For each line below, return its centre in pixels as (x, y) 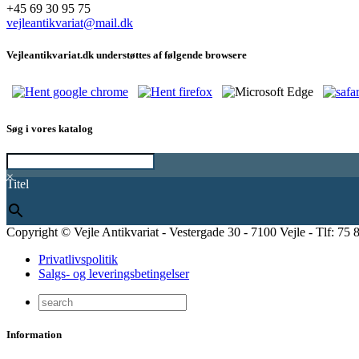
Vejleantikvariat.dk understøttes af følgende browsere (127, 54)
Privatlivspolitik (78, 260)
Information (34, 335)
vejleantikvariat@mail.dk (70, 23)
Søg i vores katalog (50, 128)
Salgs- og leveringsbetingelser (114, 274)
